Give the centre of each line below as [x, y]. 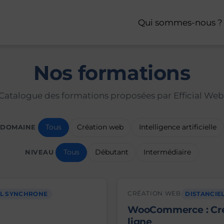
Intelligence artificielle [177, 127]
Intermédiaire [167, 152]
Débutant [111, 152]
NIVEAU [39, 152]
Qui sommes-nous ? [180, 22]
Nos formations [112, 73]
